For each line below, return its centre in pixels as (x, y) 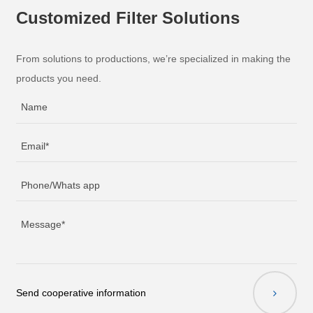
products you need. (59, 78)
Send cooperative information (81, 293)
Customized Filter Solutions (128, 18)
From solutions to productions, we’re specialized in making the (154, 58)
